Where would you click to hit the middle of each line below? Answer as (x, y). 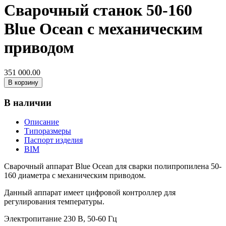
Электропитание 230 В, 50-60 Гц (61, 219)
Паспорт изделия (53, 140)
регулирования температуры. (54, 202)
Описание (42, 122)
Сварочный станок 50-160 (98, 10)
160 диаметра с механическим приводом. (75, 176)
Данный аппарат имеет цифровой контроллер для (90, 193)
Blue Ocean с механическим (103, 29)
